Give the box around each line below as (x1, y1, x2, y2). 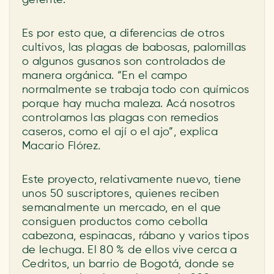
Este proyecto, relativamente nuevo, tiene (22, 174, 242, 185)
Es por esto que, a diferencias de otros (22, 28, 225, 39)
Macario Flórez (22, 141, 98, 152)
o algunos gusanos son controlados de (22, 56, 226, 67)
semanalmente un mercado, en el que (22, 202, 221, 213)
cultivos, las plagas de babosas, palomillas (22, 42, 246, 53)
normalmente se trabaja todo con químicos (22, 84, 250, 95)
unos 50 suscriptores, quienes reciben (22, 188, 220, 199)
